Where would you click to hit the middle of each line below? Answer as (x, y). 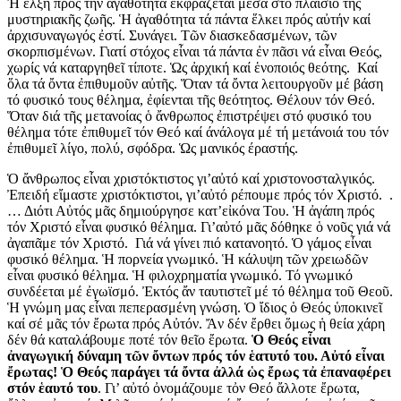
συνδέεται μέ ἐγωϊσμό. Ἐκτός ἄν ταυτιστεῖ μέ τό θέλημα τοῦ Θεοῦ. (200, 291)
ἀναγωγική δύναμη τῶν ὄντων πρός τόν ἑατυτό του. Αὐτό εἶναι (196, 355)
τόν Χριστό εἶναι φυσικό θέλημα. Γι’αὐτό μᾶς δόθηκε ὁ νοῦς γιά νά (199, 226)
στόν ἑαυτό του (52, 388)
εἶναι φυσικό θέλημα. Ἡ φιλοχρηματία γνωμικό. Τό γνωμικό (180, 275)
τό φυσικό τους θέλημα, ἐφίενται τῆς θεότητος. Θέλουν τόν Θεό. (191, 99)
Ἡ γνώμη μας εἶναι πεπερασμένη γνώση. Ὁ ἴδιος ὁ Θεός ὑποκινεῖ (195, 307)
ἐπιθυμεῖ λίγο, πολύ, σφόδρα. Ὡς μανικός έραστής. (153, 148)
